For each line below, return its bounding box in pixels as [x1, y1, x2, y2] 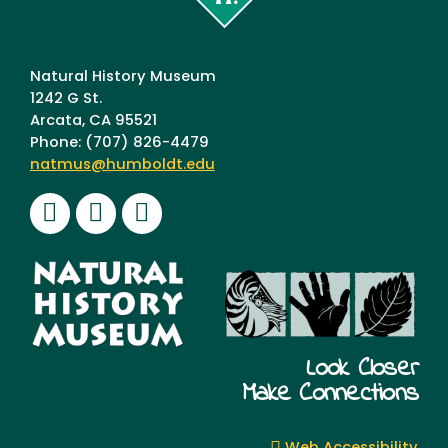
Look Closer [306, 350, 419, 389]
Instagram [102, 197, 208, 227]
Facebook [56, 197, 159, 227]
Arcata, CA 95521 [29, 113, 157, 129]
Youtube [148, 197, 236, 227]
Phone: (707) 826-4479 [29, 135, 209, 151]
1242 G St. [29, 91, 102, 107]
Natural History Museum [29, 69, 216, 85]
